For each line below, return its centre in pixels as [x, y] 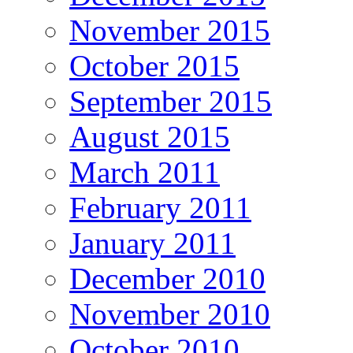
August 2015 [150, 137]
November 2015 [170, 31]
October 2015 [154, 66]
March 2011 [145, 173]
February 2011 [160, 208]
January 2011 [152, 243]
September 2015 [171, 102]
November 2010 [170, 314]
